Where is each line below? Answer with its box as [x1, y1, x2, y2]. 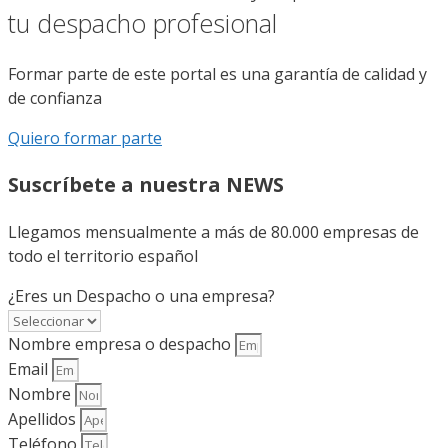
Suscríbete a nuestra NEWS [8, 171, 284, 199]
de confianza [8, 87, 102, 110]
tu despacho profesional [8, 5, 277, 40]
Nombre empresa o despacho [8, 333, 235, 356]
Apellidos [8, 408, 80, 431]
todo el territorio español [8, 245, 198, 268]
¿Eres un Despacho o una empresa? [8, 285, 275, 308]
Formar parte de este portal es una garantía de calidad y [8, 63, 427, 86]
